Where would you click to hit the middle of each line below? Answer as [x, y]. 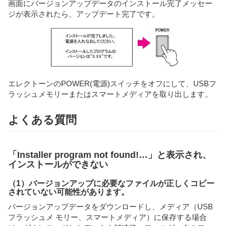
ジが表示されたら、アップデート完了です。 [84, 14]
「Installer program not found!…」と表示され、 [110, 155]
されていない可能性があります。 [69, 192]
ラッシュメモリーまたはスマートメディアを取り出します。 [110, 94]
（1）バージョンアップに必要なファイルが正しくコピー [111, 184]
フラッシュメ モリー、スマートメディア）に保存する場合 [107, 217]
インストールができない [58, 165]
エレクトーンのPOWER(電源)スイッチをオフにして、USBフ [112, 84]
